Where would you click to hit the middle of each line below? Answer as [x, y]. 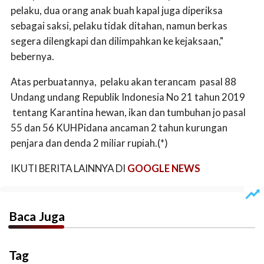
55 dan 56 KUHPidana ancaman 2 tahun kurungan [119, 128]
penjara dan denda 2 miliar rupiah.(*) [89, 143]
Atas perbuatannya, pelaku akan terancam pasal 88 [123, 82]
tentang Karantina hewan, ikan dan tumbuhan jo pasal [128, 113]
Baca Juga [37, 216]
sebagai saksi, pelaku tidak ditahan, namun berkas [119, 26]
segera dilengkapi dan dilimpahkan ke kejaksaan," [117, 41]
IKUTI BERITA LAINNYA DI [69, 168]
